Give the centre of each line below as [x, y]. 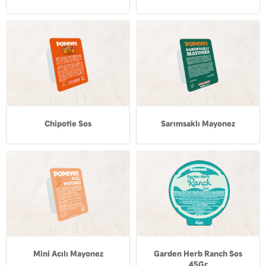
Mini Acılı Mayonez [68, 254]
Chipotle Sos [68, 124]
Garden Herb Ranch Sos [198, 254]
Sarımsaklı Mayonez [198, 124]
